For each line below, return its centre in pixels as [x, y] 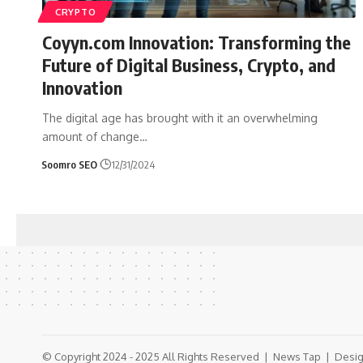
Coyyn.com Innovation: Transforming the [196, 42]
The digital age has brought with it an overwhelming [180, 117]
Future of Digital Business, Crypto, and [189, 64]
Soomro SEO [69, 164]
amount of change [91, 136]
